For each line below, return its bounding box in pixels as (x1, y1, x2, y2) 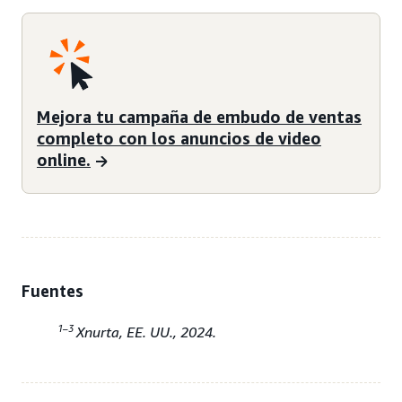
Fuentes (22, 281, 83, 301)
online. (37, 149, 91, 170)
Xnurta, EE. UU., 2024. (76, 322, 216, 341)
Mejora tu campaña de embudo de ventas (37, 106, 362, 127)
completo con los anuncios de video (37, 127, 321, 148)
